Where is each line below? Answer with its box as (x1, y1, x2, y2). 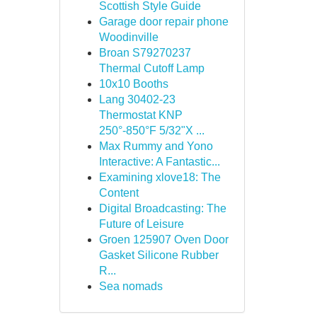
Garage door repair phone (98, 16, 229, 28)
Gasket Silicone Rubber (98, 249, 219, 261)
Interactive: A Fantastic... (98, 156, 220, 168)
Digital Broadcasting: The (98, 202, 226, 214)
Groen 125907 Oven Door (98, 234, 229, 246)
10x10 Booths (98, 78, 168, 90)
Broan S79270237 (98, 47, 191, 59)
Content (98, 187, 139, 199)
